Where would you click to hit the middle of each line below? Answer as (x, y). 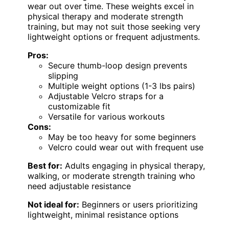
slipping (63, 75)
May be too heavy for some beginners (122, 137)
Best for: (45, 165)
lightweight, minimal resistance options (103, 214)
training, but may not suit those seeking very (114, 26)
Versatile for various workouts (106, 116)
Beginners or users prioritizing (139, 204)
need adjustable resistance (79, 186)
